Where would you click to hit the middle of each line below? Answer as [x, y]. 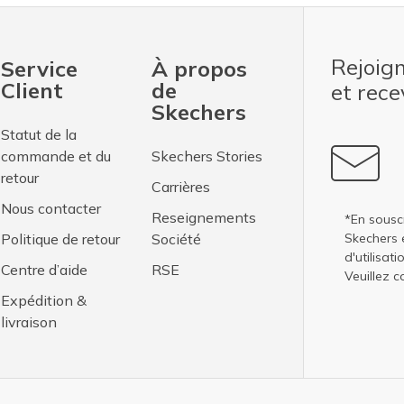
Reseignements [204, 218]
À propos [200, 69]
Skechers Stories [207, 156]
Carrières [181, 187]
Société [177, 239]
